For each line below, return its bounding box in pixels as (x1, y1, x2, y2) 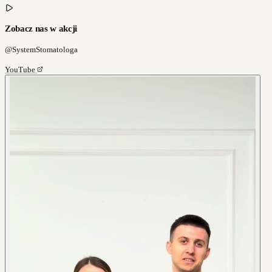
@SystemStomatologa (5, 44, 78, 54)
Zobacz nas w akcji (5, 23, 78, 33)
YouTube (5, 64, 37, 74)
